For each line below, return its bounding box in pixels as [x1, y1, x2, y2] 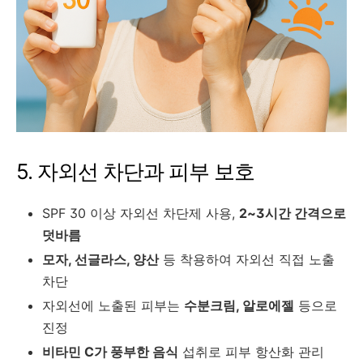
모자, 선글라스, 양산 [42, 250, 159, 267]
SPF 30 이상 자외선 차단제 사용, [42, 204, 239, 221]
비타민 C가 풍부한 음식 [42, 343, 178, 360]
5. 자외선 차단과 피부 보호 [16, 158, 254, 184]
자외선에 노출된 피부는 [42, 297, 184, 314]
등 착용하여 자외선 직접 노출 [159, 250, 335, 267]
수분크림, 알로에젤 [184, 297, 294, 314]
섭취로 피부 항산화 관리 [178, 343, 324, 360]
